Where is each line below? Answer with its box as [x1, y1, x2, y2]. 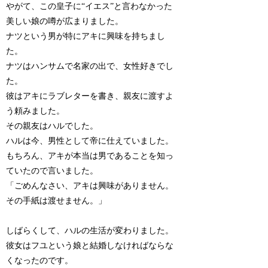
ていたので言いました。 [6, 166, 99, 176]
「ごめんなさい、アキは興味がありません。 [6, 181, 174, 191]
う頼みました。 [6, 106, 65, 116]
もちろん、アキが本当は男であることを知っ [6, 151, 174, 161]
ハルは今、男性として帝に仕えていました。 [6, 136, 174, 146]
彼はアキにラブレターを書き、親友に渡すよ [6, 92, 174, 101]
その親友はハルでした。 [6, 121, 99, 131]
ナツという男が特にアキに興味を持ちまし [6, 32, 166, 41]
